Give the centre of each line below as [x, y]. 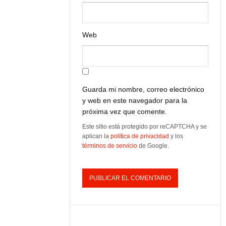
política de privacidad [140, 136]
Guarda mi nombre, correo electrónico [144, 89]
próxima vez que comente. [125, 111]
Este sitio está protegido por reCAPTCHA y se [145, 127]
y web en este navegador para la [135, 100]
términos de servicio [110, 146]
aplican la [97, 136]
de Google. [153, 146]
